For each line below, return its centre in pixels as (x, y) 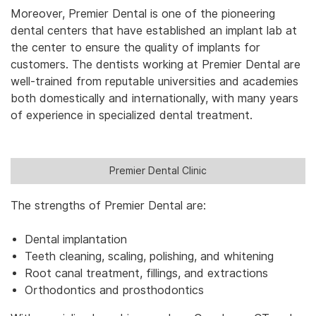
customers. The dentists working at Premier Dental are (156, 64)
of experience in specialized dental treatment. (132, 115)
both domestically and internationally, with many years (154, 98)
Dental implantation (76, 240)
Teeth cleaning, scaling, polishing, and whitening (149, 257)
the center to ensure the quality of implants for (135, 47)
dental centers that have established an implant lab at (154, 30)
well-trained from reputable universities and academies (154, 81)
